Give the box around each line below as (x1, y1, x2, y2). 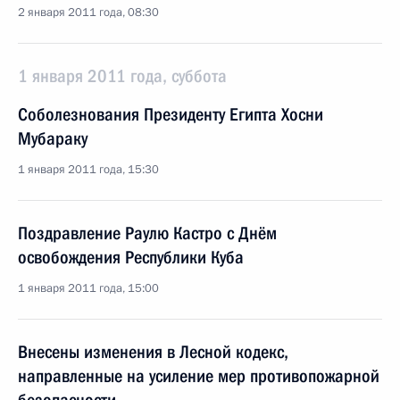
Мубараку (18, 128, 87, 149)
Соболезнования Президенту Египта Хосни (18, 104, 323, 125)
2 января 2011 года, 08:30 (18, 4, 159, 21)
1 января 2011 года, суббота (18, 65, 227, 87)
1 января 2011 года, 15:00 (18, 280, 159, 296)
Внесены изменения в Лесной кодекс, (18, 341, 288, 362)
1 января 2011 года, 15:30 (18, 162, 159, 178)
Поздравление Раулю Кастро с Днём (18, 222, 277, 244)
